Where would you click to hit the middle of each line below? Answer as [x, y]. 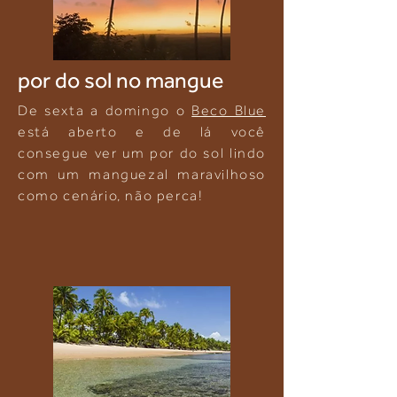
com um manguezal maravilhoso [142, 175]
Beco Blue [229, 111]
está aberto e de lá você [142, 132]
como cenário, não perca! [111, 196]
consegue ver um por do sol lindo [142, 153]
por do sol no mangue [121, 80]
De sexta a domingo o [105, 111]
